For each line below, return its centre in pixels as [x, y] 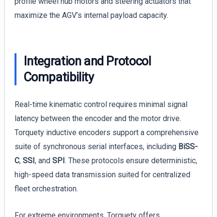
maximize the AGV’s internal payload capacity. [91, 15]
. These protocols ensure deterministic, [131, 161]
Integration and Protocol [87, 61]
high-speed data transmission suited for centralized [102, 175]
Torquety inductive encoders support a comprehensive [106, 133]
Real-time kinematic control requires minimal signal [101, 105]
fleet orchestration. [46, 189]
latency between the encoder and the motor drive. [98, 119]
